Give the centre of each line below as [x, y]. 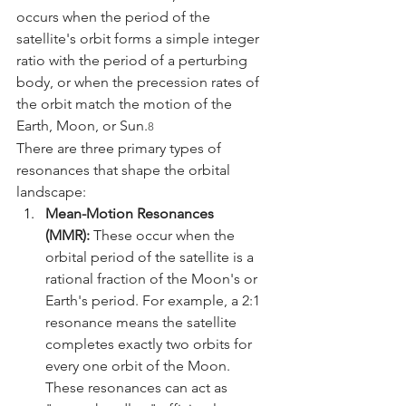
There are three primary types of [121, 148]
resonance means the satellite [143, 322]
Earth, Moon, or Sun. [82, 125]
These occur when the [164, 235]
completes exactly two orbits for [150, 343]
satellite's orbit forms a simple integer [140, 38]
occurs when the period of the [115, 16]
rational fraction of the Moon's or [153, 278]
